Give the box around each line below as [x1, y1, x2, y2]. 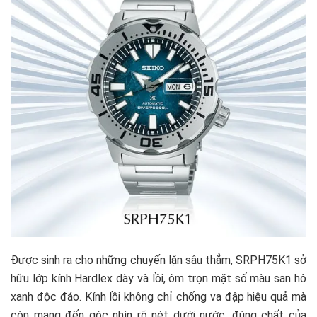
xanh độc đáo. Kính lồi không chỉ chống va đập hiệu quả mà [11, 289, 306, 304]
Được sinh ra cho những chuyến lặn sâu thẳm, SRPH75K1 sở [11, 253, 306, 267]
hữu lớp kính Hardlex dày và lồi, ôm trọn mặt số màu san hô [11, 271, 306, 285]
